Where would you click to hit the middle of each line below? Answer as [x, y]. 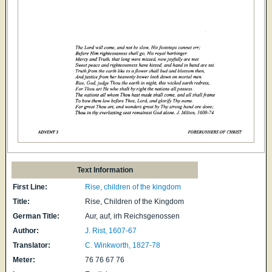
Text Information [105, 170]
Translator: [32, 245]
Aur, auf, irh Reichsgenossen [133, 216]
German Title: [36, 216]
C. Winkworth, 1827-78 [123, 245]
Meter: [24, 260]
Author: [26, 230]
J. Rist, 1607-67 [111, 230]
